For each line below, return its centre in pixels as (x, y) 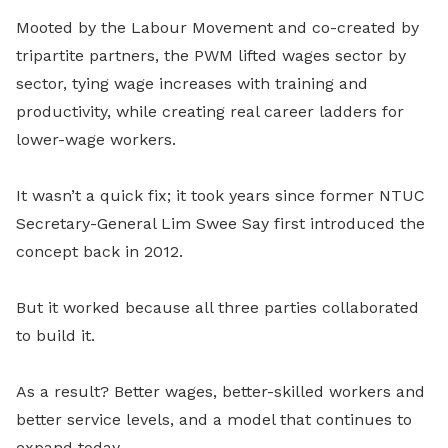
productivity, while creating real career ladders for (210, 111)
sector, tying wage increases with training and (192, 83)
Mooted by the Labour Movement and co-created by (217, 27)
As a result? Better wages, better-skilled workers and (220, 391)
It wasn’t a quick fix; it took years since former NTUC (220, 195)
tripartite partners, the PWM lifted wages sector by (211, 55)
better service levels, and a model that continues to (214, 419)
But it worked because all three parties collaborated (217, 307)
